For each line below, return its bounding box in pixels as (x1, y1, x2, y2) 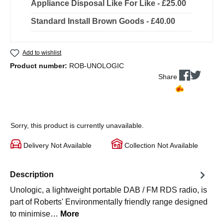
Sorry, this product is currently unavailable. (10, 121, 144, 129)
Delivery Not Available (21, 141, 92, 149)
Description (10, 170, 54, 179)
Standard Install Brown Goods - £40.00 (31, 16, 175, 25)
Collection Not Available (122, 141, 198, 149)
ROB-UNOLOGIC (69, 61, 124, 70)
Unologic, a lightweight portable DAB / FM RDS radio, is (10, 185, 207, 194)
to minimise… (10, 209, 60, 218)
